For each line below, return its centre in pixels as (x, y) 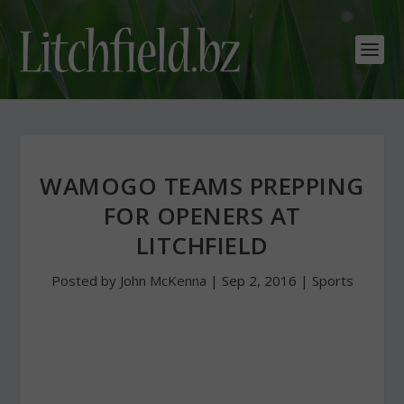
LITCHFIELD (202, 245)
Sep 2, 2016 (259, 280)
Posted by (85, 280)
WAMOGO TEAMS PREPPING (202, 186)
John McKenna (163, 280)
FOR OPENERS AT (202, 216)
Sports (332, 280)
